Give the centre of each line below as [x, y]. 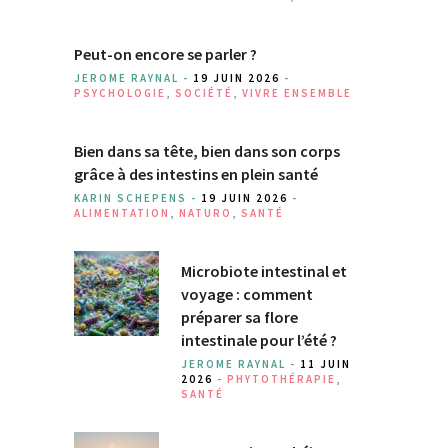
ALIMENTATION [122, 212]
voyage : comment [247, 293]
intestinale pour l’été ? [259, 339]
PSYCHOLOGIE [120, 92]
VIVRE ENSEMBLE [297, 92]
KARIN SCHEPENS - [137, 197]
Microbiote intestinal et [264, 270]
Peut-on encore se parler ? [165, 53]
